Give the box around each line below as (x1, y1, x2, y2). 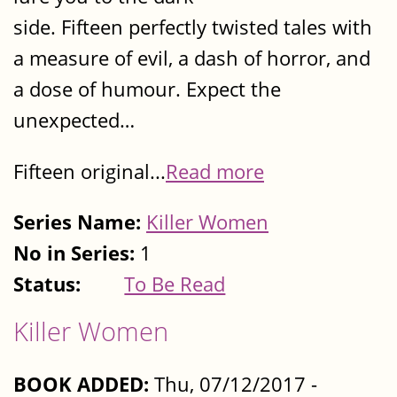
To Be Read (124, 269, 226, 298)
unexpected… (13, 106, 135, 135)
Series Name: (13, 207, 146, 236)
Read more (166, 157, 264, 185)
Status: (13, 269, 86, 298)
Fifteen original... (13, 157, 166, 185)
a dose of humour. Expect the (13, 75, 281, 104)
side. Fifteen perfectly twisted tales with (13, 13, 372, 42)
